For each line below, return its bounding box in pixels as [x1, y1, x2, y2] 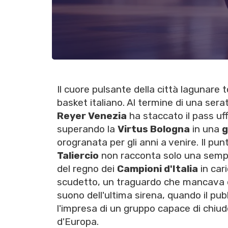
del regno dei [57, 163, 117, 175]
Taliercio [57, 150, 99, 162]
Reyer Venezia [57, 110, 127, 122]
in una [190, 123, 222, 135]
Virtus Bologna [118, 123, 190, 135]
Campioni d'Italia [117, 163, 198, 175]
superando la [57, 123, 118, 135]
